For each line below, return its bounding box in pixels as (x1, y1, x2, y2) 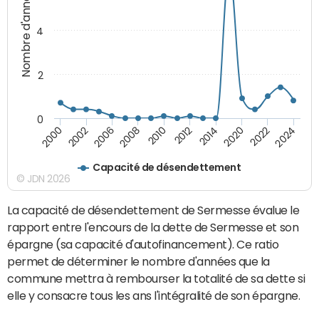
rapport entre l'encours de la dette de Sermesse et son (7, 221, 299, 233)
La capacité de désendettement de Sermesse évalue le (7, 204, 300, 216)
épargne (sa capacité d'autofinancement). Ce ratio (7, 238, 279, 250)
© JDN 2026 (16, 173, 70, 184)
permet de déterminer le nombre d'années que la (7, 255, 270, 267)
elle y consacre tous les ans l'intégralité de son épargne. (7, 289, 300, 301)
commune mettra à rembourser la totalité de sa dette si (7, 272, 305, 284)
